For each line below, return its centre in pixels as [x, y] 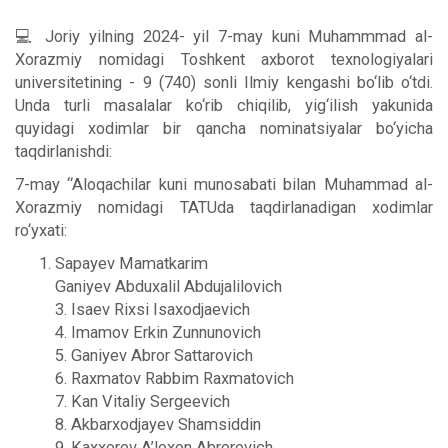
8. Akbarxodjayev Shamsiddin [158, 424]
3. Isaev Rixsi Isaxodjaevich [152, 309]
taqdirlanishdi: [63, 151]
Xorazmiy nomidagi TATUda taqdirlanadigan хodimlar [224, 207]
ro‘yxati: [41, 230]
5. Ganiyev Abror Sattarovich [154, 355]
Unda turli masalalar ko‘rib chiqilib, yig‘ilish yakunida [224, 105]
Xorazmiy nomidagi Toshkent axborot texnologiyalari [224, 59]
